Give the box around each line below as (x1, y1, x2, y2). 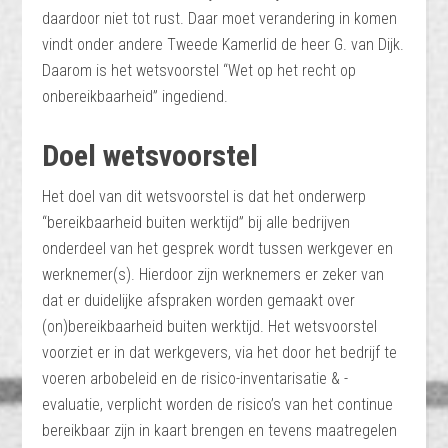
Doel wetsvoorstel (42, 138, 259, 173)
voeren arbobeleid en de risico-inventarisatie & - (42, 369, 349, 388)
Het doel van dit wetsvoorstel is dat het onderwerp (42, 187, 367, 206)
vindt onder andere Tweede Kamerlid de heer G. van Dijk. (42, 35, 405, 54)
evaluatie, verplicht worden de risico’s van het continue (42, 395, 394, 414)
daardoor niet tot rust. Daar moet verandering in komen (42, 9, 398, 28)
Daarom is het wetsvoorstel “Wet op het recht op (42, 61, 357, 80)
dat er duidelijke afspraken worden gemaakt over (42, 291, 356, 310)
